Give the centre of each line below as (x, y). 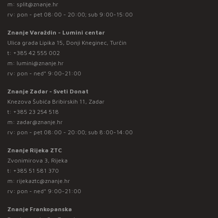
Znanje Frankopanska (40, 209)
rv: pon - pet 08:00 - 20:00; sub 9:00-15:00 (70, 14)
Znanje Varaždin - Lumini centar (56, 32)
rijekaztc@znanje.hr (43, 181)
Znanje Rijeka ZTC (35, 150)
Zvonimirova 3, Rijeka (37, 160)
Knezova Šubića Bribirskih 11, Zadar (56, 101)
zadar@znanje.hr (40, 122)
